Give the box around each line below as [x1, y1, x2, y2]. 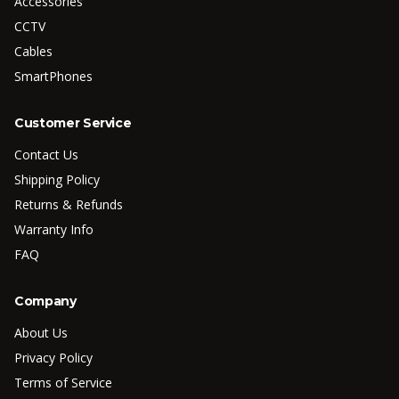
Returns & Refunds [14, 196, 123, 213]
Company [14, 293, 77, 309]
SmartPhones [14, 68, 93, 85]
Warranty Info [14, 221, 94, 238]
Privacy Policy [14, 349, 93, 366]
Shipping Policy [14, 171, 100, 188]
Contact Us [14, 146, 78, 163]
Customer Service [14, 115, 132, 131]
